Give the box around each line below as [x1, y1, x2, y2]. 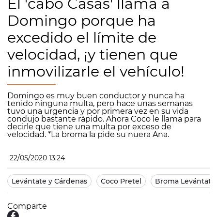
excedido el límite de [7, 29, 156, 46]
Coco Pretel [101, 177, 141, 186]
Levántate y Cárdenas [12, 177, 87, 186]
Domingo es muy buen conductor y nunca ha [7, 91, 185, 100]
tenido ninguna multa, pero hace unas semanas [7, 99, 193, 108]
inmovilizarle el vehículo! [7, 62, 185, 80]
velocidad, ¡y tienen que [7, 46, 178, 63]
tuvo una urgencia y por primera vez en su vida [7, 107, 188, 116]
